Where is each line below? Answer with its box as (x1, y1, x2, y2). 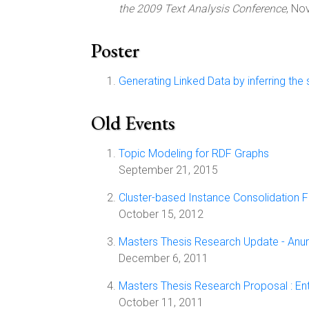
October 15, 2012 (119, 208, 203, 221)
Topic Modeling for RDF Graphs (119, 147, 269, 160)
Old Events (91, 110, 175, 135)
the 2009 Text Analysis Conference (119, 2, 286, 15)
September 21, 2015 (119, 163, 218, 177)
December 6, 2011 (119, 252, 208, 265)
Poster (91, 38, 139, 63)
